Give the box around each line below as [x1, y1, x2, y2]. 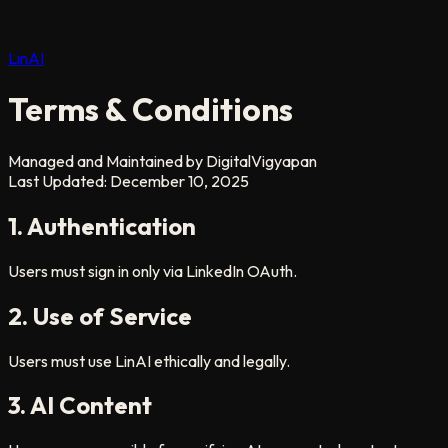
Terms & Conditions [8, 89, 293, 130]
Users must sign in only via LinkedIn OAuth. [8, 260, 297, 281]
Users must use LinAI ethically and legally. [8, 350, 290, 371]
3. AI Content [8, 390, 152, 421]
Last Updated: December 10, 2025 [8, 170, 249, 191]
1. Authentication [8, 210, 196, 241]
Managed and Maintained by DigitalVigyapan [8, 150, 317, 171]
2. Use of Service [8, 300, 192, 331]
